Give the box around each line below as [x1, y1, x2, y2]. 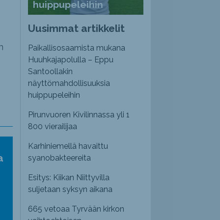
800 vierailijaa [28, 122, 78, 132]
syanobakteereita [28, 153, 91, 163]
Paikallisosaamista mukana [28, 43, 126, 53]
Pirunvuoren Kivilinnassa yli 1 [28, 110, 130, 120]
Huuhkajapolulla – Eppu [28, 55, 114, 65]
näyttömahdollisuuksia [28, 79, 110, 88]
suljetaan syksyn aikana [28, 185, 113, 194]
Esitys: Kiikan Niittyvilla [28, 173, 110, 183]
